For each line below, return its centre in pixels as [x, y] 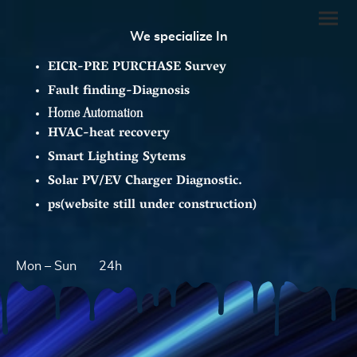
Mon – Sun [46, 266]
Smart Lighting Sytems [119, 158]
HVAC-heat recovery [111, 134]
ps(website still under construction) [152, 206]
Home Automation [95, 113]
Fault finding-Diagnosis [119, 92]
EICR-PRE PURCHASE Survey [145, 68]
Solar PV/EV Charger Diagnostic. [147, 182]
